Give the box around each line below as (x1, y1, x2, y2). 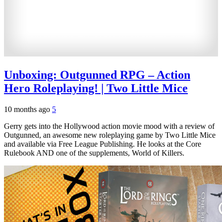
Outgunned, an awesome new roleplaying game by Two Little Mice (4, 131, 216, 140)
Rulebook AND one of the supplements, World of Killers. (4, 149, 184, 158)
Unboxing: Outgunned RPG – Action (4, 68, 190, 82)
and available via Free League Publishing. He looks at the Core (4, 140, 201, 149)
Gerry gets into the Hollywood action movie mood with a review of (4, 122, 215, 131)
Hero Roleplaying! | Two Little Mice (4, 82, 188, 95)
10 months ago (4, 105, 52, 114)
